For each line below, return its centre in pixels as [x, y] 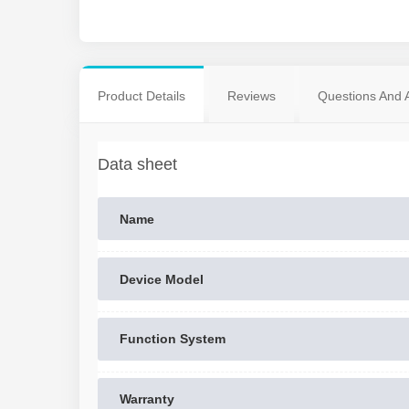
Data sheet [137, 165]
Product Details [142, 96]
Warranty [147, 399]
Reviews [252, 96]
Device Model [162, 279]
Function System [173, 339]
